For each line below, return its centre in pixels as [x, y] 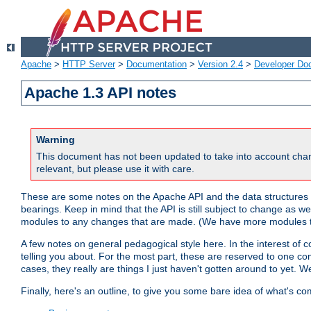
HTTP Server [89, 65]
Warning [56, 140]
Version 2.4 [220, 65]
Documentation [157, 65]
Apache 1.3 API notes [101, 93]
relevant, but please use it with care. [115, 169]
